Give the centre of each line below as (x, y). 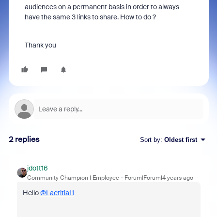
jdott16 (37, 168)
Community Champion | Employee (73, 178)
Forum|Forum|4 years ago (159, 178)
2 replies (24, 139)
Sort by (150, 139)
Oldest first (180, 139)
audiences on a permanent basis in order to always (102, 7)
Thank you (40, 45)
